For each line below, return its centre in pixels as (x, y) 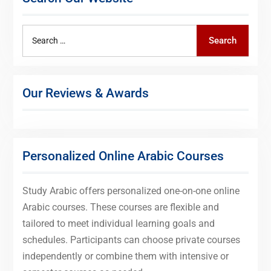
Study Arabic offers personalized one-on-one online (131, 191)
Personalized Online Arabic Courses (123, 156)
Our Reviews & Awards (85, 93)
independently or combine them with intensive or (125, 256)
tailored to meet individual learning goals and (118, 223)
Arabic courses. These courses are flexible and (120, 207)
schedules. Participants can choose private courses (131, 240)
